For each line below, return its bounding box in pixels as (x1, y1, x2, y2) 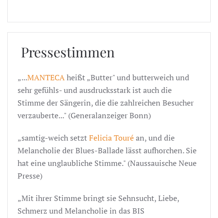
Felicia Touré (89, 132, 134, 143)
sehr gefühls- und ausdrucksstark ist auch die (18, 84, 172, 95)
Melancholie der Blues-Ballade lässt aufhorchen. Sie (18, 145, 197, 156)
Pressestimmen (18, 42, 115, 61)
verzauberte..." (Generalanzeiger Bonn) (18, 109, 151, 121)
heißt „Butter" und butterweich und (65, 72, 189, 83)
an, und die (134, 132, 175, 143)
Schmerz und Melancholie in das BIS (18, 205, 145, 216)
